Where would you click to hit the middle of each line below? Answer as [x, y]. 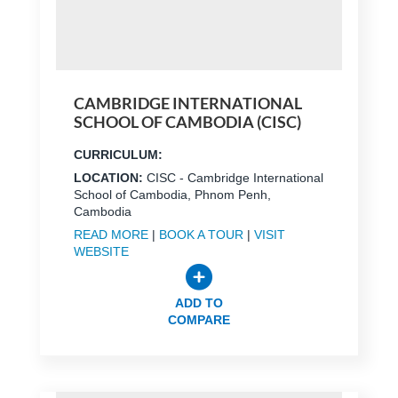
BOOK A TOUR [201, 234]
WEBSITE [101, 251]
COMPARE [199, 319]
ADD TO [199, 302]
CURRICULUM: [118, 154]
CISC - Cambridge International [235, 177]
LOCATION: [110, 177]
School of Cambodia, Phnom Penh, [172, 194]
